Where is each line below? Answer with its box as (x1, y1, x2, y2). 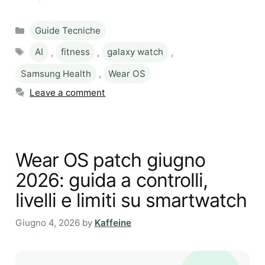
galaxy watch (107, 46, 164, 58)
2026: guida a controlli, (15, 168, 208, 192)
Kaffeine (95, 217, 131, 229)
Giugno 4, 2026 (15, 217, 80, 229)
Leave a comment (30, 86, 106, 98)
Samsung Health (20, 68, 91, 79)
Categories (29, 20, 77, 31)
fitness (60, 46, 90, 58)
